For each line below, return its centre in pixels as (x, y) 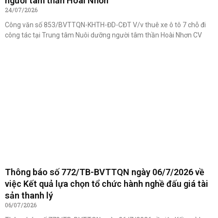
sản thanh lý (29, 196)
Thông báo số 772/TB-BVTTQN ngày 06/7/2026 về (105, 172)
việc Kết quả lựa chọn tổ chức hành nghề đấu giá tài (107, 184)
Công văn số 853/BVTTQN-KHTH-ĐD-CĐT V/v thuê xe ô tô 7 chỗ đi (105, 25)
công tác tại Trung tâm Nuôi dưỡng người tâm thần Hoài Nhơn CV (103, 35)
